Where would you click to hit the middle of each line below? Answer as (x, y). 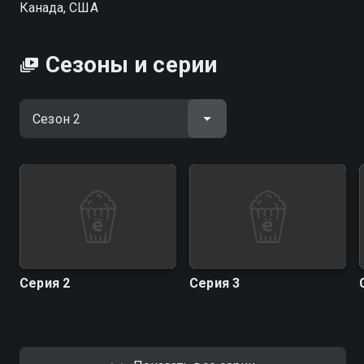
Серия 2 (45, 283)
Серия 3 (215, 283)
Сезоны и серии (131, 65)
